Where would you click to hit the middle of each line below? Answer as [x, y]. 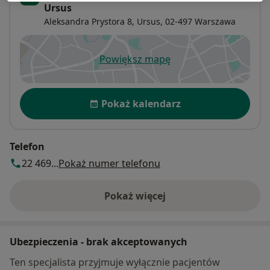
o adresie [156, 202]
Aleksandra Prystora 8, [89, 22]
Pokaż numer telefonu [109, 164]
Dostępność [51, 94]
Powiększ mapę [135, 59]
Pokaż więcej [135, 196]
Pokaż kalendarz [141, 104]
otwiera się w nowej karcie [194, 65]
